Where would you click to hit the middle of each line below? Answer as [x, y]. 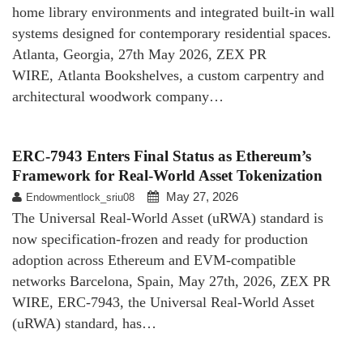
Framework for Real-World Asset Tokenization [167, 175]
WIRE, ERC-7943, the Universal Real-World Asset [163, 302]
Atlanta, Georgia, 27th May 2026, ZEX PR [139, 54]
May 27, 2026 [202, 196]
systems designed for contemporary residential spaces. [172, 33]
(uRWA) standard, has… [84, 323]
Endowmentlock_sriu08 [80, 197]
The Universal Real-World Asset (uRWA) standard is [168, 218]
